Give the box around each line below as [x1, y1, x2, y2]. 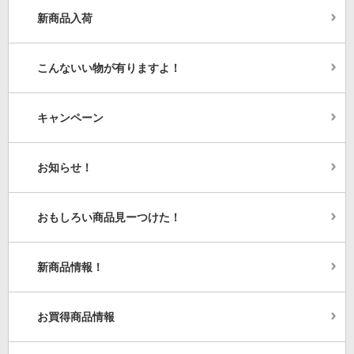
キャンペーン [37, 111, 104, 125]
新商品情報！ [37, 261, 104, 274]
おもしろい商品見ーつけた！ [37, 211, 181, 224]
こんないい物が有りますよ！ [37, 62, 181, 75]
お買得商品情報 [37, 311, 115, 324]
